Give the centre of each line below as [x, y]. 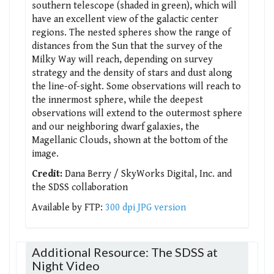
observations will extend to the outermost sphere [137, 113]
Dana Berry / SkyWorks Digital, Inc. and [147, 174]
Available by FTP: [68, 207]
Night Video [66, 265]
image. [45, 154]
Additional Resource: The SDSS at [125, 252]
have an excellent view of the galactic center [125, 19]
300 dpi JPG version [146, 207]
